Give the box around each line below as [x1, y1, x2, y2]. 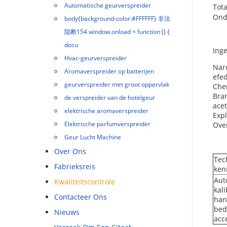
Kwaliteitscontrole [54, 177, 115, 186]
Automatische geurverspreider [64, 1, 151, 10]
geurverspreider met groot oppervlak [64, 80, 169, 89]
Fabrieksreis [54, 162, 95, 171]
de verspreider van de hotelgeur [64, 93, 155, 102]
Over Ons [54, 146, 86, 156]
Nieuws [54, 207, 80, 217]
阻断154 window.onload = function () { [64, 27, 170, 36]
